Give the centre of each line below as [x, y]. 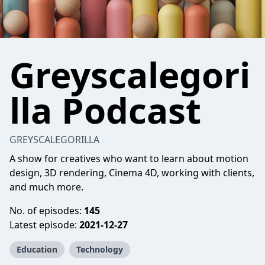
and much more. [46, 187]
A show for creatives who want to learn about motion [129, 159]
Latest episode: [44, 225]
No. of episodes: [47, 211]
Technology [100, 249]
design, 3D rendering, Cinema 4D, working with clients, [132, 173]
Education [37, 249]
